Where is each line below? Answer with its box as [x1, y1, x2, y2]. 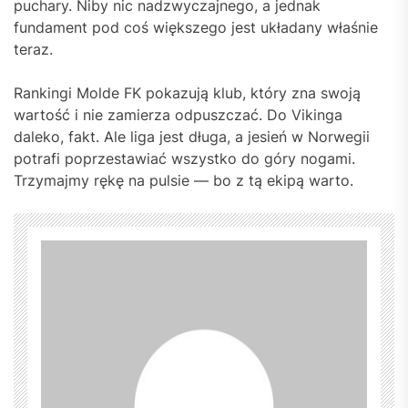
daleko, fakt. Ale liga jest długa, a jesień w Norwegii [14, 127, 370, 146]
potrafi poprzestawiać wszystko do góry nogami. [14, 148, 355, 168]
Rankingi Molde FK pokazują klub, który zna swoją [14, 83, 361, 102]
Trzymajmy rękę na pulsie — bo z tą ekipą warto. [14, 170, 353, 189]
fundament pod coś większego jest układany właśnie [14, 17, 378, 36]
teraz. [14, 39, 53, 58]
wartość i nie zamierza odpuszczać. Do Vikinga [14, 105, 342, 124]
